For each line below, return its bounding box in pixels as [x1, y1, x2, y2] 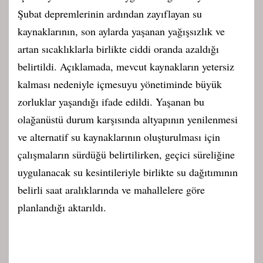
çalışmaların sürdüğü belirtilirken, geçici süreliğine [18, 147, 235, 161]
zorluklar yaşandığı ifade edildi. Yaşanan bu [18, 94, 204, 109]
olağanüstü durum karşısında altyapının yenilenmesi [18, 112, 238, 126]
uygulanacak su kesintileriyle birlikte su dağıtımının [18, 164, 238, 179]
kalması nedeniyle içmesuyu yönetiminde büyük [18, 76, 222, 91]
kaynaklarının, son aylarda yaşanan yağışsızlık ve [18, 23, 225, 38]
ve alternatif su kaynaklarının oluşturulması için [18, 129, 220, 144]
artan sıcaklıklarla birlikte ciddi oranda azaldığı [18, 41, 219, 56]
